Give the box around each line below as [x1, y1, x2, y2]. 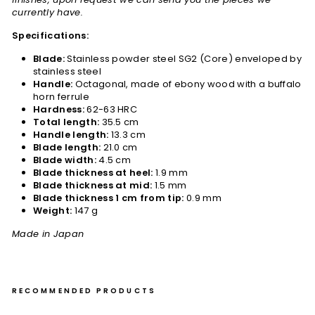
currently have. [12, 5, 83, 19]
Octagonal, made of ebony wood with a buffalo [72, 77, 302, 91]
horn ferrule [33, 89, 89, 103]
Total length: [33, 115, 100, 129]
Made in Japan [12, 226, 84, 240]
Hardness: [33, 102, 84, 116]
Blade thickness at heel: [33, 165, 153, 179]
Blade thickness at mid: [33, 178, 153, 192]
